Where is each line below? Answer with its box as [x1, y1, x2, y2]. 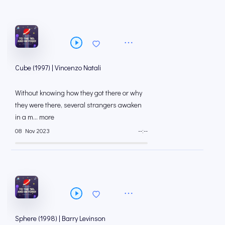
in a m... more [15, 111, 54, 122]
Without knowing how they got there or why [15, 87, 142, 97]
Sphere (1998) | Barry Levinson [15, 213, 105, 223]
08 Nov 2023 [15, 127, 50, 135]
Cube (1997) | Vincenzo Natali [15, 62, 101, 72]
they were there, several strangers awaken [15, 99, 142, 109]
